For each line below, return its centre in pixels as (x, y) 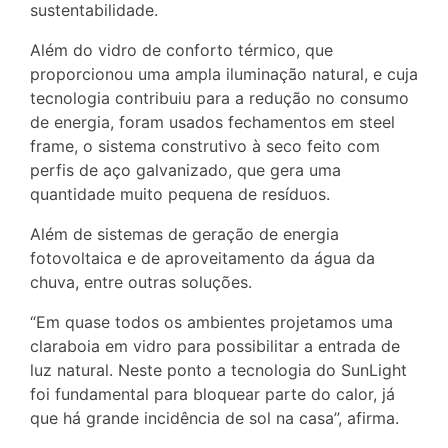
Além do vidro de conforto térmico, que (181, 50)
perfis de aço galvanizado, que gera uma (185, 170)
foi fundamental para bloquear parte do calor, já (212, 394)
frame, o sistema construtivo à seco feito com (205, 146)
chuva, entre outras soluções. (141, 282)
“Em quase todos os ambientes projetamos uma (211, 322)
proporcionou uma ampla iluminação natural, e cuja (224, 74)
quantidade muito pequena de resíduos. (180, 194)
